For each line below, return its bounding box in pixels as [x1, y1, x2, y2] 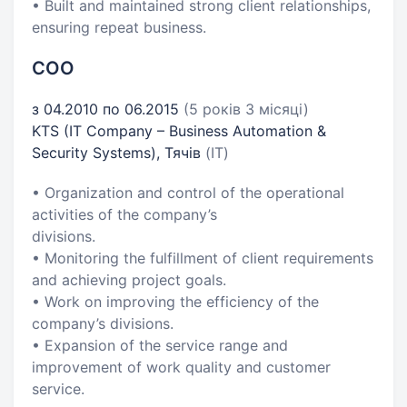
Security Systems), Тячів [32, 144, 205, 162]
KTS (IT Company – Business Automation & [32, 122, 326, 140]
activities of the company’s [32, 205, 217, 223]
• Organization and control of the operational [32, 184, 344, 202]
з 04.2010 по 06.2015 [32, 100, 184, 118]
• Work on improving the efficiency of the [32, 293, 319, 311]
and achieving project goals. [32, 271, 226, 289]
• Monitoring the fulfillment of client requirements [32, 249, 373, 267]
